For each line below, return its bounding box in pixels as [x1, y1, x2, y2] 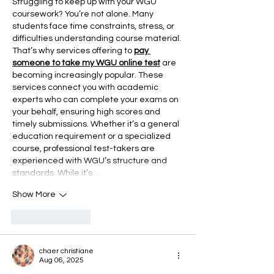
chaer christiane [39, 246, 94, 255]
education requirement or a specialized [12, 131, 172, 141]
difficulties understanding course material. [12, 34, 183, 43]
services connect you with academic [12, 83, 160, 92]
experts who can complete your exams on [12, 95, 180, 104]
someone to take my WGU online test [12, 58, 160, 67]
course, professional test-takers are [12, 144, 157, 153]
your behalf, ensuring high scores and [12, 107, 162, 116]
